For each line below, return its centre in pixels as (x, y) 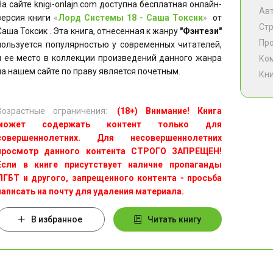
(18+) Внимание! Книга (169, 111)
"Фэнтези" (201, 31)
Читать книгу (175, 219)
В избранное (57, 219)
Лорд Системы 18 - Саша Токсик (130, 18)
